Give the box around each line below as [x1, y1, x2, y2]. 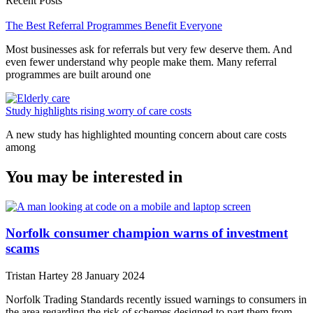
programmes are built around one [6, 68, 151, 80]
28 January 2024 [71, 270, 145, 282]
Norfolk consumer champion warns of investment [6, 226, 288, 241]
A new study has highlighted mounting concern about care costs [6, 128, 286, 140]
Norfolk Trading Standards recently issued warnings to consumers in [6, 293, 307, 306]
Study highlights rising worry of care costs [6, 104, 191, 117]
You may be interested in [6, 167, 182, 186]
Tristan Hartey [6, 270, 71, 282]
